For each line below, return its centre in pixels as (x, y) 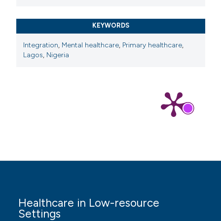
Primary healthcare (152, 45)
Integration (41, 45)
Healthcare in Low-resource (89, 203)
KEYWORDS (110, 25)
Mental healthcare (91, 45)
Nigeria (58, 55)
